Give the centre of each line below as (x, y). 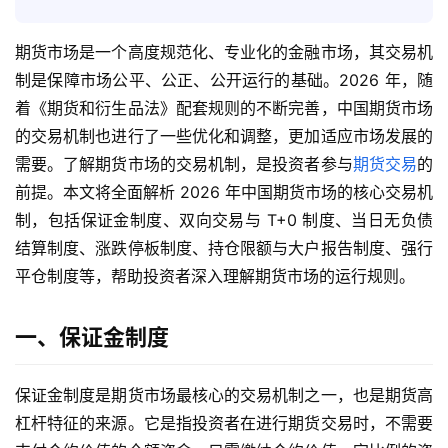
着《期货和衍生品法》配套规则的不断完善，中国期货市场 (224, 107)
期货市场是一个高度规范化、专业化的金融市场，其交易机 (224, 51)
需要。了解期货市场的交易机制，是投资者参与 (184, 163)
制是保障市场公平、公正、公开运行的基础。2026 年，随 (224, 79)
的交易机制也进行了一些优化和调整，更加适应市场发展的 (224, 135)
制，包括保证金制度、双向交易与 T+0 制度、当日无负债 (224, 219)
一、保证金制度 (92, 336)
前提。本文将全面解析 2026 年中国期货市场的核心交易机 (224, 191)
